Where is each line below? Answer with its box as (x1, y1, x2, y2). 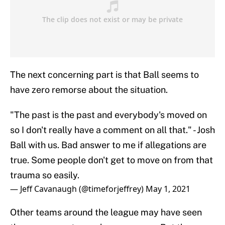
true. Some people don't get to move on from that (10, 155, 213, 166)
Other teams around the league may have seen (10, 207, 202, 218)
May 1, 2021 (146, 183, 190, 195)
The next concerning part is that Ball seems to (10, 69, 199, 80)
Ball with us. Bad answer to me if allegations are (10, 140, 206, 151)
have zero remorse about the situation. (10, 84, 168, 95)
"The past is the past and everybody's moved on (10, 109, 207, 121)
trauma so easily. (10, 170, 79, 181)
